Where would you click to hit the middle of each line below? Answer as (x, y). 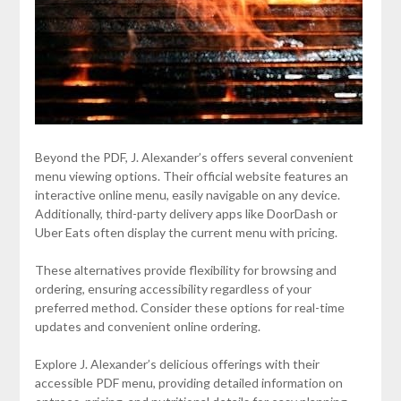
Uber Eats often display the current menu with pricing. (186, 232)
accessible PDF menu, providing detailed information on (188, 382)
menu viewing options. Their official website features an (191, 175)
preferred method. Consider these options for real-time (189, 307)
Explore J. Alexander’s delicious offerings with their (177, 363)
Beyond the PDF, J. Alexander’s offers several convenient (194, 157)
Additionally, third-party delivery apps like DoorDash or (186, 213)
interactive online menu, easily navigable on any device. (187, 194)
